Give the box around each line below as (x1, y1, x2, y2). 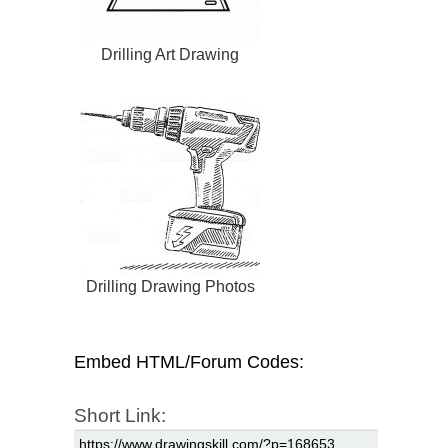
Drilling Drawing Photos (85, 278, 255, 296)
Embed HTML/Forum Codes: (74, 352, 304, 373)
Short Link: (74, 405, 166, 427)
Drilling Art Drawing (101, 46, 239, 64)
